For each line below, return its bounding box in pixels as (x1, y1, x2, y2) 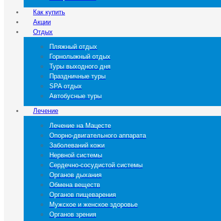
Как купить (33, 8, 65, 16)
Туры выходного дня (49, 63, 110, 70)
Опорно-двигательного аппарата (49, 132, 146, 139)
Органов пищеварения (49, 191, 116, 198)
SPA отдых (49, 82, 82, 90)
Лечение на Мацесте (49, 122, 111, 129)
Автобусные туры (49, 92, 102, 100)
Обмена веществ (49, 181, 100, 188)
